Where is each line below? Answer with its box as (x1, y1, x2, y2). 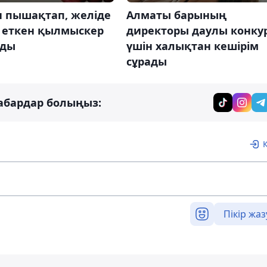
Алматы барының (126, 8, 226, 23)
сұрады (126, 54, 167, 69)
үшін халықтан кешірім (126, 39, 259, 54)
